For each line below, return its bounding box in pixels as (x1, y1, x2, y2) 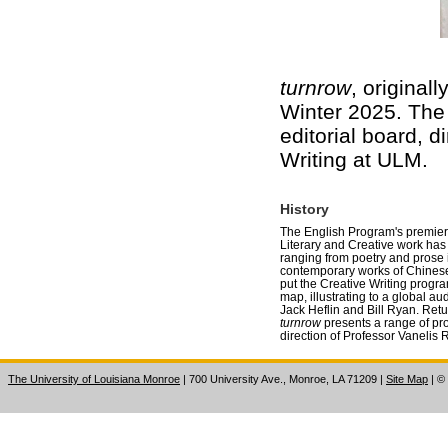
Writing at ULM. (280, 148, 434, 172)
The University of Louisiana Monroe (8, 372, 180, 385)
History (280, 200, 329, 217)
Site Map (386, 372, 428, 385)
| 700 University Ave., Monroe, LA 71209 (180, 372, 380, 385)
